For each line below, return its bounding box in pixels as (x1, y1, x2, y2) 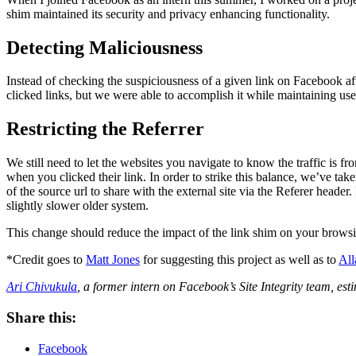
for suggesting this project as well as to (140, 253, 339, 267)
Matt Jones (86, 253, 140, 267)
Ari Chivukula (6, 280, 77, 294)
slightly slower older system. (6, 199, 149, 213)
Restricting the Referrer (6, 118, 204, 140)
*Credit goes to (6, 253, 86, 267)
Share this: (6, 308, 76, 326)
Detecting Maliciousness (6, 37, 203, 58)
